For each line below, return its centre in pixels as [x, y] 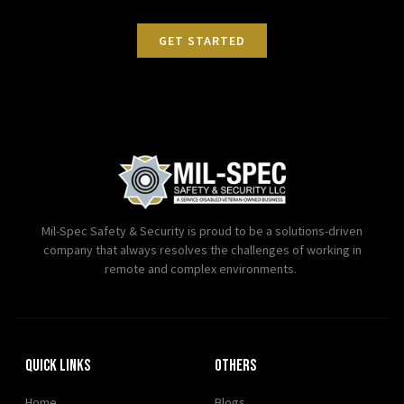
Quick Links [58, 365]
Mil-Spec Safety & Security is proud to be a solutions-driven [202, 231]
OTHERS [235, 365]
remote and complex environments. [202, 269]
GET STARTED [202, 41]
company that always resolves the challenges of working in [202, 250]
